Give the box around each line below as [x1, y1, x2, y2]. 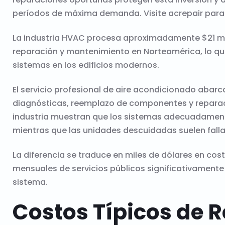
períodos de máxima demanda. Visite [13, 7, 168, 19]
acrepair [168, 7, 203, 19]
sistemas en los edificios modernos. [13, 59, 159, 71]
